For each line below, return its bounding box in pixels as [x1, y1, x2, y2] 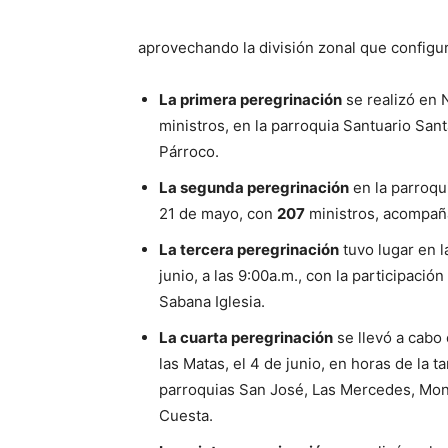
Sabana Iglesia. [159, 292, 265, 311]
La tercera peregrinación [159, 240, 339, 259]
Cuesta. [159, 406, 213, 425]
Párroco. [159, 142, 219, 161]
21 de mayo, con [159, 204, 277, 223]
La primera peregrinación [159, 90, 342, 109]
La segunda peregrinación [159, 178, 349, 197]
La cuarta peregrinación [159, 328, 333, 347]
